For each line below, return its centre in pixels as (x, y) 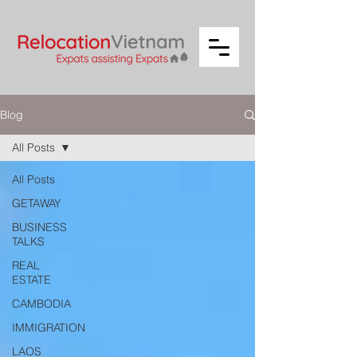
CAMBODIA (41, 304)
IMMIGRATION (49, 328)
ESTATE (31, 280)
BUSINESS (39, 227)
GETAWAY (37, 203)
